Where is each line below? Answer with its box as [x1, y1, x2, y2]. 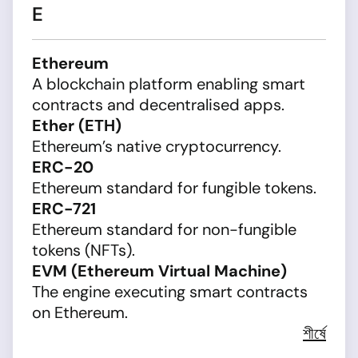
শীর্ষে [303, 323, 326, 344]
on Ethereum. [32, 302, 128, 323]
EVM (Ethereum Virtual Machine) [32, 261, 287, 281]
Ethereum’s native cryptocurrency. [32, 136, 281, 157]
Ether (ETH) [32, 115, 121, 136]
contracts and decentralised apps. [32, 94, 284, 115]
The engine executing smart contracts [32, 281, 308, 302]
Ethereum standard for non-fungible [32, 219, 296, 240]
